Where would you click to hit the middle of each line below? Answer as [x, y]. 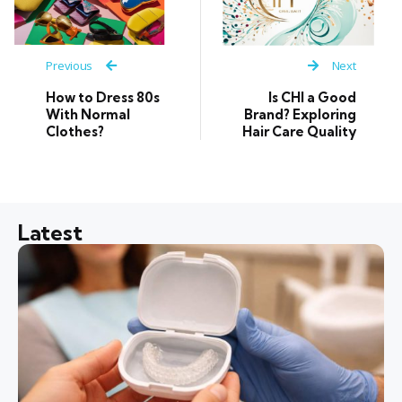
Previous [70, 65]
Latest [50, 233]
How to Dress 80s [103, 97]
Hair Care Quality [299, 132]
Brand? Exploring [300, 115]
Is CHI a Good [312, 98]
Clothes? [75, 131]
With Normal [88, 114]
